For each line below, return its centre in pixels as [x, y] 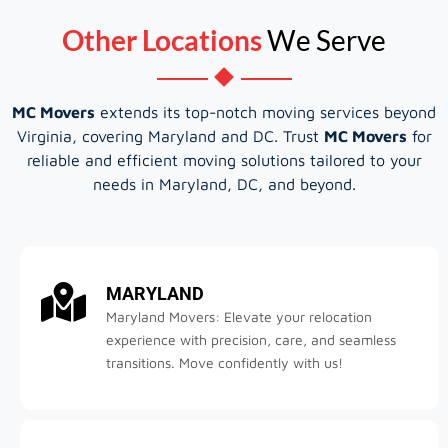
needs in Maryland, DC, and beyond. [224, 183]
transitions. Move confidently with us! [224, 362]
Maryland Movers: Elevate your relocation [239, 316]
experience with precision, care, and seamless [251, 339]
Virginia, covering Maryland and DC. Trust [170, 135]
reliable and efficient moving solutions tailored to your [224, 159]
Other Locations [162, 39]
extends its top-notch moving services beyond [265, 111]
